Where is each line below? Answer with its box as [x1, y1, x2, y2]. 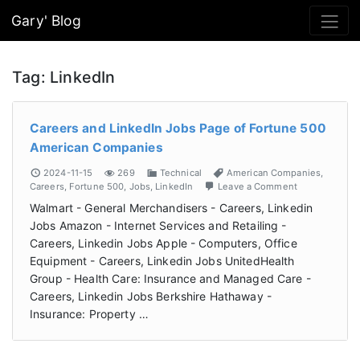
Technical [159, 166, 202, 178]
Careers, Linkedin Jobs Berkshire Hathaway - [30, 288, 272, 303]
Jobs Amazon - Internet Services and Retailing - [30, 218, 287, 232]
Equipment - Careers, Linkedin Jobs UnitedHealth [30, 253, 295, 268]
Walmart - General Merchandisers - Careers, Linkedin [30, 200, 313, 215]
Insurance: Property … [30, 306, 149, 321]
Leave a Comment [218, 180, 297, 192]
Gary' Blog [11, 11, 81, 29]
